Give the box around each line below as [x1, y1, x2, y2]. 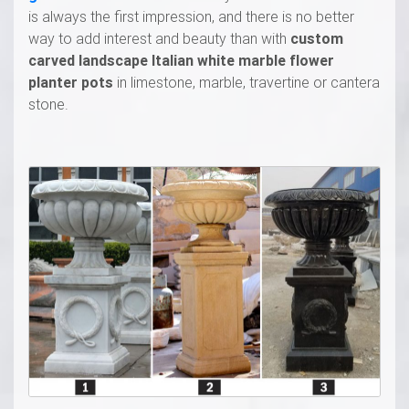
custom [290, 28, 343, 47]
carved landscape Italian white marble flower [28, 50, 334, 69]
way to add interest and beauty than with [28, 28, 290, 47]
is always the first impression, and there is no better [28, 6, 354, 26]
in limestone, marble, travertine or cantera [113, 72, 380, 91]
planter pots [28, 72, 113, 91]
